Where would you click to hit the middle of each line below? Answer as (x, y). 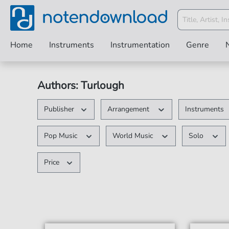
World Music (134, 136)
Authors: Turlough (81, 85)
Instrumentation (140, 45)
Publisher (59, 109)
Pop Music (61, 136)
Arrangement (130, 109)
